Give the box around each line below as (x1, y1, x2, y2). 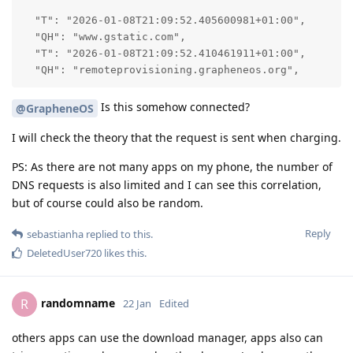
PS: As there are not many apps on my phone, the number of (12, 158, 333, 174)
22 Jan (123, 295, 151, 310)
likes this (102, 245, 144, 260)
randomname (41, 295, 115, 310)
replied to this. (84, 226, 153, 241)
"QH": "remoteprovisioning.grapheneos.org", (21, 63, 299, 76)
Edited (159, 295, 189, 310)
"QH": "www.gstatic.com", (21, 30, 186, 43)
